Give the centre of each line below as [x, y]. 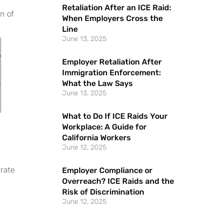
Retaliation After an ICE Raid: [117, 7]
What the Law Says [98, 83]
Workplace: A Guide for [105, 127]
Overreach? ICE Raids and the [118, 181]
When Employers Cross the [113, 18]
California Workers [97, 137]
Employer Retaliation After [112, 62]
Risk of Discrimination [103, 192]
